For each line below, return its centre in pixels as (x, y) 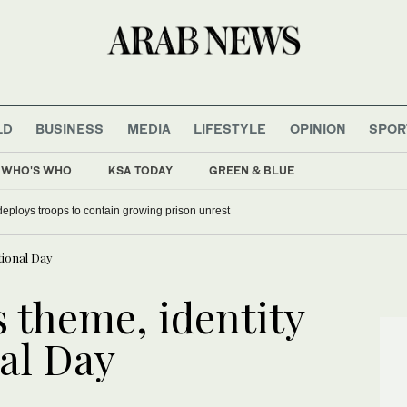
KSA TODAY (140, 170)
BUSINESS (70, 128)
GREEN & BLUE (252, 170)
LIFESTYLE (230, 128)
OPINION (318, 128)
